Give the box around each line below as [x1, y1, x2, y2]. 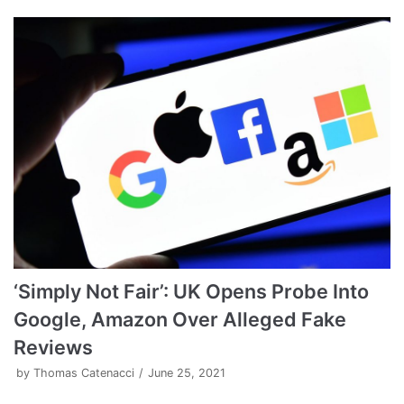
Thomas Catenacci [33, 365, 134, 380]
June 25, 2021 [148, 365, 225, 380]
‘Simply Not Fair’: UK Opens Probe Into [14, 279, 369, 303]
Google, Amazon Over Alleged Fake [14, 307, 346, 331]
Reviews [14, 335, 93, 359]
